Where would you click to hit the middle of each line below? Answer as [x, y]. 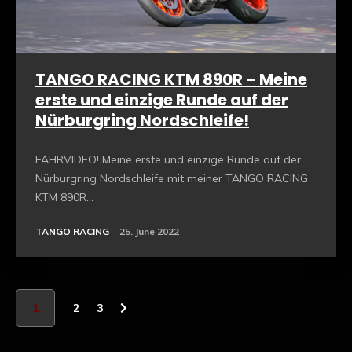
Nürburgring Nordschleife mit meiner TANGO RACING [172, 178]
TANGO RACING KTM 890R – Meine [171, 79]
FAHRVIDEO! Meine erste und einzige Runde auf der [168, 159]
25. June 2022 [149, 231]
